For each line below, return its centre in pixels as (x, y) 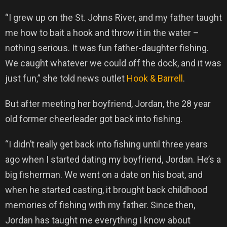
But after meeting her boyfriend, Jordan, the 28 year (108, 104)
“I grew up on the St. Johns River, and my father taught (113, 18)
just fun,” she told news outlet (66, 79)
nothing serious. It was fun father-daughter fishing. (107, 48)
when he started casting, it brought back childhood (106, 190)
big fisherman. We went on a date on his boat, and (104, 175)
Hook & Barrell (155, 79)
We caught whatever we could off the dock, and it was (113, 63)
